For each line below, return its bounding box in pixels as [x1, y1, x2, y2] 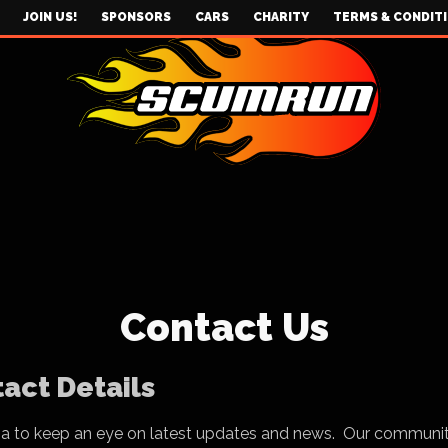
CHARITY [253, 10, 309, 24]
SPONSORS [101, 10, 171, 24]
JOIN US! [23, 10, 77, 24]
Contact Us [119, 305, 329, 350]
